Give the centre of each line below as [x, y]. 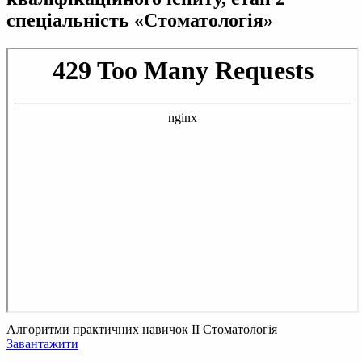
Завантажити [42, 343]
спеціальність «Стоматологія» [140, 20]
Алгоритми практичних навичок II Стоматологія [142, 329]
